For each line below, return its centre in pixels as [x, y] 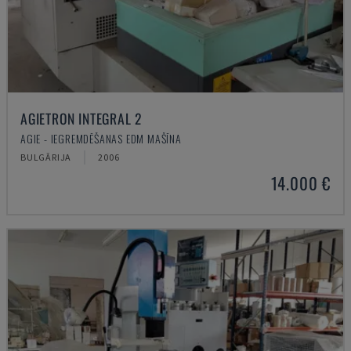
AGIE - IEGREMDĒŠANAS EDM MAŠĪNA [101, 138]
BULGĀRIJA [46, 157]
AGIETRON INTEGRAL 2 [81, 118]
